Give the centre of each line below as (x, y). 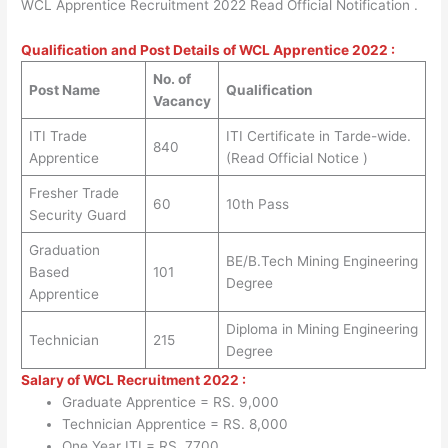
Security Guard (77, 215)
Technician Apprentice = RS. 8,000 (175, 424)
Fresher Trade (73, 193)
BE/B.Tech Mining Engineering (321, 261)
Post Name (64, 90)
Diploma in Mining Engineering (321, 329)
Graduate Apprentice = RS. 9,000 (171, 402)
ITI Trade (57, 136)
